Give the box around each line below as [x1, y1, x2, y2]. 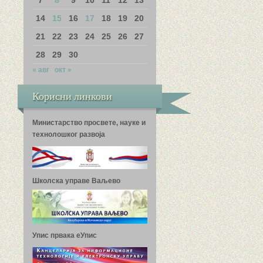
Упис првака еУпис [32, 231, 97, 240]
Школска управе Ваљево [32, 177, 120, 186]
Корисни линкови [32, 89, 112, 103]
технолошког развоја [32, 130, 105, 139]
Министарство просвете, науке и [32, 118, 146, 127]
